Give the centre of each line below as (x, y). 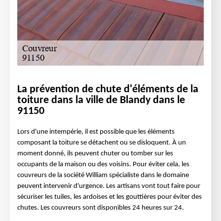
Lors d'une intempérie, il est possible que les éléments (96, 132)
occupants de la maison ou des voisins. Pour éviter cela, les (103, 165)
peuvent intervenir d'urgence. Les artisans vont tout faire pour (109, 186)
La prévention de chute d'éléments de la (108, 90)
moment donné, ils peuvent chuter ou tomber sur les (95, 154)
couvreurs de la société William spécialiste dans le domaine (103, 175)
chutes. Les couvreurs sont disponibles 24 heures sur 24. (101, 208)
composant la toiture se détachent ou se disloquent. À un (102, 143)
